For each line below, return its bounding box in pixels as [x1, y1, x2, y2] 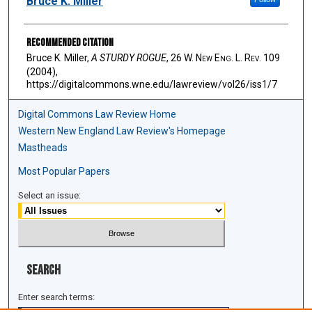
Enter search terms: [18, 291, 95, 302]
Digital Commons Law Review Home [18, 109, 177, 120]
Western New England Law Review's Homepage [18, 125, 226, 137]
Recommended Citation [26, 36, 114, 49]
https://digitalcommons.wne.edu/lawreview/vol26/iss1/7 [26, 78, 277, 90]
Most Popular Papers [18, 166, 111, 178]
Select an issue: [18, 190, 81, 201]
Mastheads [18, 142, 68, 154]
